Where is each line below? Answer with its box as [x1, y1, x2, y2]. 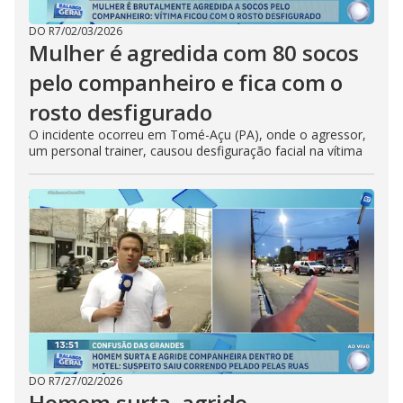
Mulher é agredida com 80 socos [29, 38, 359, 67]
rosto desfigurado [29, 97, 212, 127]
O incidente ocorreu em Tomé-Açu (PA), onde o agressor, [29, 126, 366, 143]
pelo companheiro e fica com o [29, 67, 344, 97]
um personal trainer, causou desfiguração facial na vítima [29, 142, 363, 159]
